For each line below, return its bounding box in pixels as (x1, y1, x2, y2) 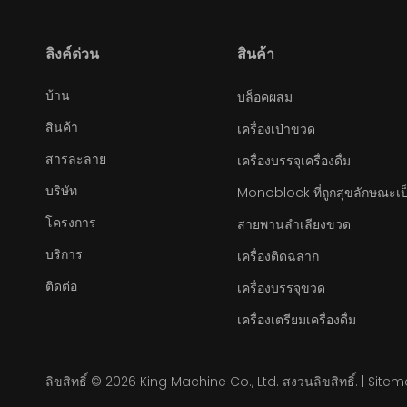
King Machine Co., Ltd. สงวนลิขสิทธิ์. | (136, 372, 368, 391)
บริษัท (45, 182, 77, 200)
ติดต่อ (45, 277, 77, 295)
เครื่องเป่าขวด (236, 120, 315, 138)
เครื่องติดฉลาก (236, 247, 319, 265)
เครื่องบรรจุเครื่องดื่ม (236, 152, 351, 170)
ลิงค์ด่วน (45, 44, 99, 65)
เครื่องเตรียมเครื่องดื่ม (236, 311, 356, 329)
